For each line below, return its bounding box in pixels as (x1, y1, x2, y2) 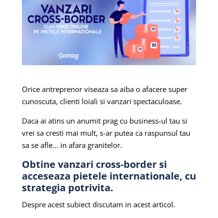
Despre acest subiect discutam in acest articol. (21, 200, 177, 210)
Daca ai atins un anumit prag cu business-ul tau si (21, 116, 187, 126)
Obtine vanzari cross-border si (21, 158, 167, 171)
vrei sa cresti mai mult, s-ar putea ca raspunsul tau (21, 128, 190, 138)
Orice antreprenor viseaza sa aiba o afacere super (21, 84, 187, 94)
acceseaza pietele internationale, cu (21, 169, 196, 183)
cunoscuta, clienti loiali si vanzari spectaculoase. (21, 96, 182, 107)
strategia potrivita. (21, 181, 113, 195)
